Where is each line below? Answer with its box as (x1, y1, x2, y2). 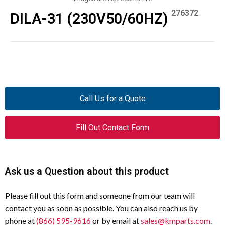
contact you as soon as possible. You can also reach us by (5, 203, 198, 213)
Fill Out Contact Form (76, 123, 149, 132)
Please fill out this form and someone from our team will (5, 191, 195, 200)
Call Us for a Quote (79, 94, 146, 103)
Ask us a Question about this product (5, 166, 169, 177)
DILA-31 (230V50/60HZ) (10, 10, 168, 27)
